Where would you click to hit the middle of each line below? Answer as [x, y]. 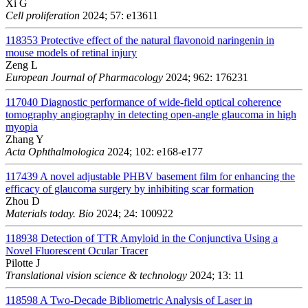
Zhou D [23, 201]
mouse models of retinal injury [71, 52]
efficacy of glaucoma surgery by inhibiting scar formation [130, 188]
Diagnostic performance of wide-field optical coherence [161, 102]
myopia [22, 126]
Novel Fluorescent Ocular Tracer [77, 250]
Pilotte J [23, 263]
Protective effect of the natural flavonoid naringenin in [157, 40]
